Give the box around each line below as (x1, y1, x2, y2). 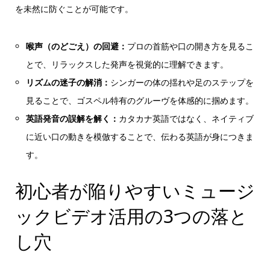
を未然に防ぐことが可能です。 (14, 3, 133, 15)
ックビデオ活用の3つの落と (14, 203, 248, 228)
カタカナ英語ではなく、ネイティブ (119, 112, 254, 124)
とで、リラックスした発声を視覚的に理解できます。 (26, 58, 229, 70)
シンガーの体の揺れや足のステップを (110, 76, 254, 88)
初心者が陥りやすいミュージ (14, 178, 255, 203)
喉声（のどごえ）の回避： (26, 40, 128, 52)
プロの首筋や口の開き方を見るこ (127, 40, 254, 52)
